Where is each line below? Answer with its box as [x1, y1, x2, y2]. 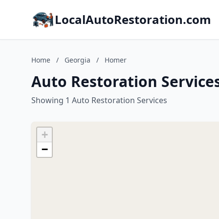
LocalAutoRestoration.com [55, 11, 211, 27]
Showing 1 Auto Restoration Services [31, 95, 167, 106]
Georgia [65, 55, 90, 65]
